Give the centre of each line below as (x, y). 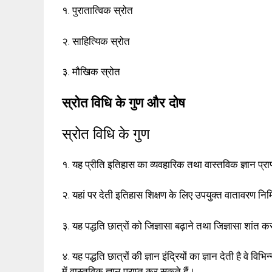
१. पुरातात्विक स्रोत (97, 11)
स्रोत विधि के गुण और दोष (124, 103)
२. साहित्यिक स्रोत (96, 41)
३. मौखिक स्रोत (91, 72)
